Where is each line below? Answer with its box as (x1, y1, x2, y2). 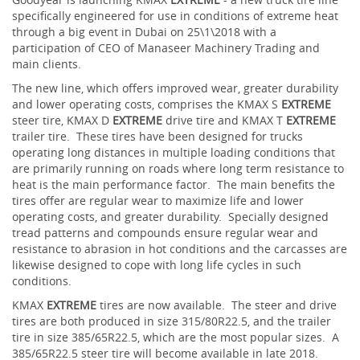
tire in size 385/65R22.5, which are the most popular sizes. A (12, 329, 339, 345)
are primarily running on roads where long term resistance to (12, 161, 344, 176)
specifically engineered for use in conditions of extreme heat (12, 8, 338, 23)
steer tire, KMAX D (12, 112, 112, 128)
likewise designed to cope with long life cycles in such (12, 257, 301, 272)
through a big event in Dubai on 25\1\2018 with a (12, 24, 276, 39)
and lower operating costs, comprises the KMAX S (12, 96, 281, 112)
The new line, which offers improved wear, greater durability (12, 80, 338, 96)
